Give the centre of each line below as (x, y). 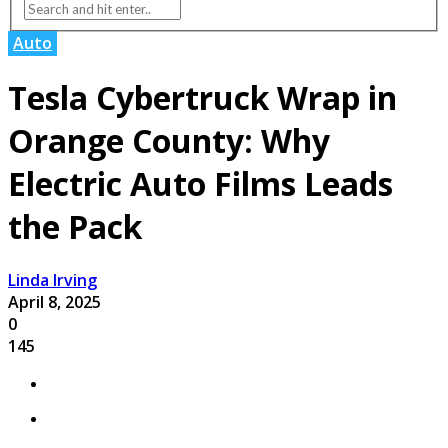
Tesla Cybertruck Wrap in (202, 97)
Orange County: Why (169, 140)
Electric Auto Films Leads (200, 183)
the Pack (75, 226)
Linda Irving (52, 280)
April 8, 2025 (54, 302)
